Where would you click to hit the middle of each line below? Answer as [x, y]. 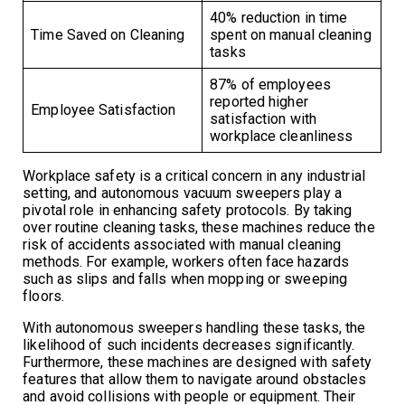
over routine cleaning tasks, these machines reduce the [199, 228]
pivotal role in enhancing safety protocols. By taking [188, 211]
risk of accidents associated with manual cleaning [182, 245]
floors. [43, 297]
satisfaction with [263, 119]
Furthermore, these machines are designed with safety [198, 363]
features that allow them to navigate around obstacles [195, 380]
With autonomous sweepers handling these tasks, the [194, 328]
